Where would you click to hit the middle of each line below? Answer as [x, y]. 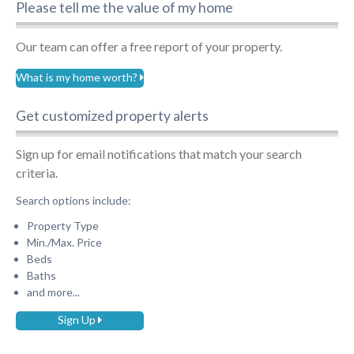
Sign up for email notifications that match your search [158, 154]
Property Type [62, 226]
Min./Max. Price [64, 243]
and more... [53, 292]
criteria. [36, 173]
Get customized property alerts [112, 116]
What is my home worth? [77, 77]
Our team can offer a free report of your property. [149, 46]
